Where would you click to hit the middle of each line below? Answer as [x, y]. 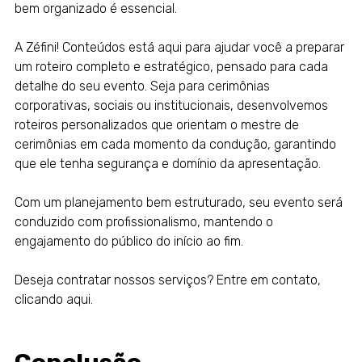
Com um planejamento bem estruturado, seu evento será [178, 203]
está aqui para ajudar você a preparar [234, 48]
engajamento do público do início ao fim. [128, 242]
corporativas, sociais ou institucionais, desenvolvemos [171, 106]
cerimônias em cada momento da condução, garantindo [175, 145]
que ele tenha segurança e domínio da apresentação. [167, 164]
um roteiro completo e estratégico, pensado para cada [171, 67]
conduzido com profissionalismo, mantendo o [143, 222]
